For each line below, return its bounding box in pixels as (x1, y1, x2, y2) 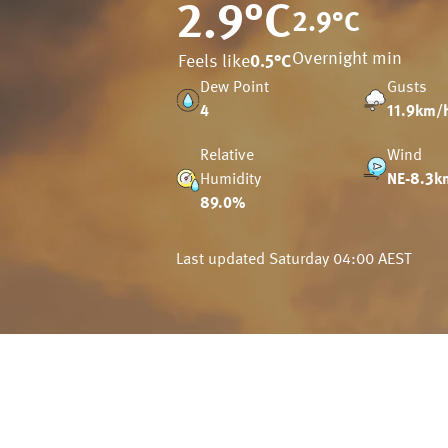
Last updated (176, 252, 269, 268)
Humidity (200, 172, 261, 188)
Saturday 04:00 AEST (269, 252, 411, 268)
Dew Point (200, 80, 269, 96)
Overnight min (292, 50, 402, 68)
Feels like (177, 53, 250, 71)
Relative (200, 148, 254, 164)
